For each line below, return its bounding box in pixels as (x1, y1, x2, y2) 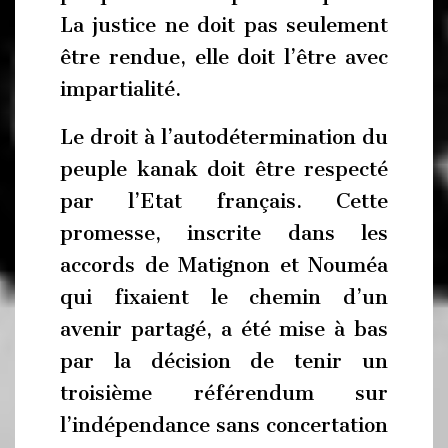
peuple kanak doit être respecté (60, 156, 388, 181)
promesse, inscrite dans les (60, 220, 388, 245)
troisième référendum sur (60, 380, 388, 405)
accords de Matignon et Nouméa (60, 252, 388, 277)
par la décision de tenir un (60, 348, 388, 373)
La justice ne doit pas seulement (60, 13, 388, 37)
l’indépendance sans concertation (60, 412, 388, 437)
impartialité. (60, 77, 181, 101)
